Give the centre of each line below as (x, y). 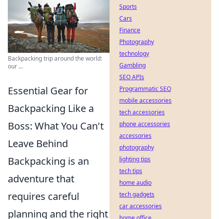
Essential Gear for (48, 90)
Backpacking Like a (51, 108)
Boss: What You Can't (56, 126)
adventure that (41, 178)
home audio (135, 183)
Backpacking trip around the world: (55, 58)
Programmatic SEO (145, 89)
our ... (15, 66)
